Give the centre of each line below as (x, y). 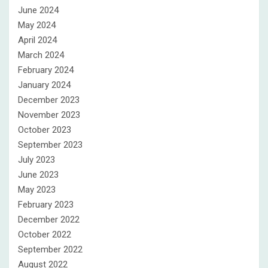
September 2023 (50, 145)
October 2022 (45, 234)
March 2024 (41, 55)
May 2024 (37, 25)
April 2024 (37, 40)
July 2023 (36, 160)
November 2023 (49, 115)
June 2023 (38, 175)
